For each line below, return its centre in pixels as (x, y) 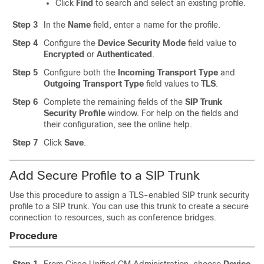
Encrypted (64, 54)
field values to (172, 84)
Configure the (71, 43)
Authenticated (124, 54)
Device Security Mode (142, 43)
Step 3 (25, 25)
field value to (211, 43)
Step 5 (25, 72)
